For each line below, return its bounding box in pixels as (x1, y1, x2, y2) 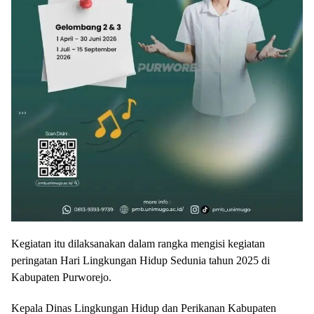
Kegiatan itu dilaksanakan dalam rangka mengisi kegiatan (11, 237, 265, 250)
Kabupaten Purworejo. (11, 271, 111, 283)
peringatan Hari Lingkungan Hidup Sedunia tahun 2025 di (11, 254, 270, 266)
